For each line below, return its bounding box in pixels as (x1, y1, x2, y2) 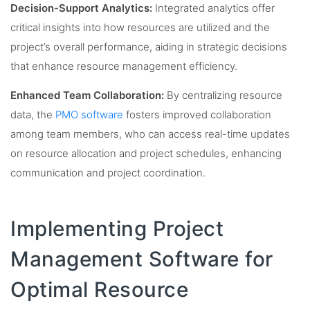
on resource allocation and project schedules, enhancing (10, 147, 282, 161)
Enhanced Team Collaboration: (10, 89, 164, 102)
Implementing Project (10, 216, 224, 241)
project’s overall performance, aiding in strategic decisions (10, 41, 287, 53)
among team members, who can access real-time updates (10, 128, 290, 141)
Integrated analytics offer (152, 2, 275, 15)
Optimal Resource (10, 277, 188, 302)
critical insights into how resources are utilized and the (10, 21, 270, 34)
